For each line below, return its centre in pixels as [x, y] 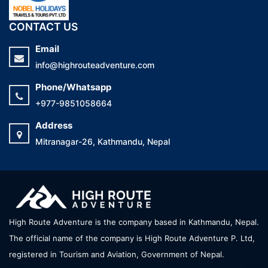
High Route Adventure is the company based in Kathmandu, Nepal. [134, 222]
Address [54, 126]
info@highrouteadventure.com [95, 65]
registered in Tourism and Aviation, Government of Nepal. [117, 255]
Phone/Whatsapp [73, 87]
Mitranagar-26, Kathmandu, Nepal [103, 142]
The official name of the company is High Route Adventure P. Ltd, [132, 238]
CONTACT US [43, 27]
